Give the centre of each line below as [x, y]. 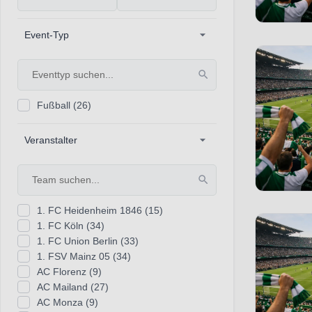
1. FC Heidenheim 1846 [91, 210]
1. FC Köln [62, 225]
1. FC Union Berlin [79, 241]
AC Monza [61, 302]
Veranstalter [51, 140]
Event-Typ [47, 34]
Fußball [55, 105]
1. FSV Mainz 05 [75, 256]
